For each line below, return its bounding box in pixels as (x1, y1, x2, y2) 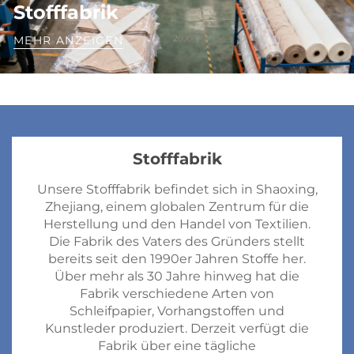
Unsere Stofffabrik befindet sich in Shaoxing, (36, 182, 318, 198)
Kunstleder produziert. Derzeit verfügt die (45, 321, 309, 337)
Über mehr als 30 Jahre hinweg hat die (55, 269, 299, 284)
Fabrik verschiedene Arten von (80, 286, 274, 302)
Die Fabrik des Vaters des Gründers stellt (49, 234, 305, 250)
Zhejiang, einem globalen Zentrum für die (45, 199, 309, 215)
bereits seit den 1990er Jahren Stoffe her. (48, 251, 306, 267)
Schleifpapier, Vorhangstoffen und (70, 303, 284, 319)
